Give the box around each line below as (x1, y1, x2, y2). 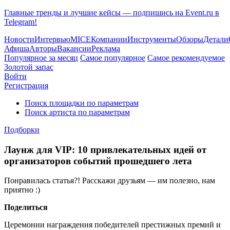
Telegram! (4, 17, 37, 26)
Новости (4, 35, 34, 44)
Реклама (91, 44, 120, 53)
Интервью (34, 35, 70, 44)
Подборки (4, 125, 40, 134)
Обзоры (176, 35, 203, 44)
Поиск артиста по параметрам (25, 108, 130, 117)
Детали (203, 35, 228, 44)
